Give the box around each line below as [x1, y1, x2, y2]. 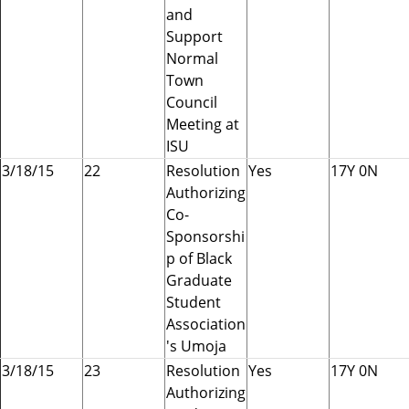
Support [166, 26, 223, 47]
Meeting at [166, 113, 239, 134]
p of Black [166, 247, 232, 268]
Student [166, 291, 221, 312]
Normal [166, 47, 218, 68]
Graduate [166, 269, 232, 290]
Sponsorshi [166, 225, 245, 246]
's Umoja [166, 335, 226, 356]
